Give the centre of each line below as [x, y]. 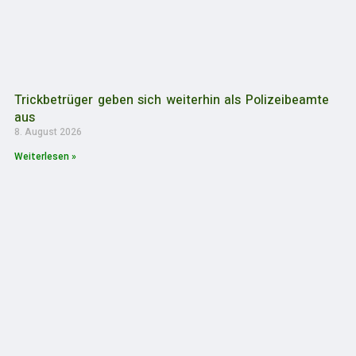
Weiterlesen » [45, 156]
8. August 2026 [48, 132]
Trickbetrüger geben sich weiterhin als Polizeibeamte [172, 100]
